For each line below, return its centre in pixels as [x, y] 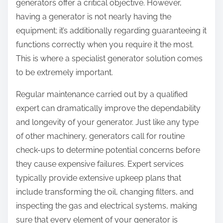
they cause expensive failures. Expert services [100, 164]
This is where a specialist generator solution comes [109, 59]
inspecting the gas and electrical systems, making [107, 206]
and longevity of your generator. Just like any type [107, 122]
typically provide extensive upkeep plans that [99, 178]
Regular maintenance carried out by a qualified [102, 95]
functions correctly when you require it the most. [105, 45]
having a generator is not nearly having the [94, 17]
